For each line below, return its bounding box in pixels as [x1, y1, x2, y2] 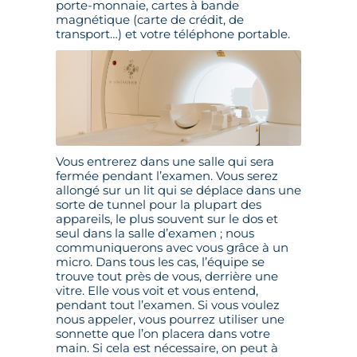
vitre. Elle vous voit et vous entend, [56, 283, 258, 299]
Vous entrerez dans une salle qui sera [56, 154, 274, 170]
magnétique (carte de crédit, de [56, 12, 244, 28]
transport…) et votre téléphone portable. [56, 26, 290, 42]
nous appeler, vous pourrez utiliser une [56, 312, 284, 328]
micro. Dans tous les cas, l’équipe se [56, 254, 265, 270]
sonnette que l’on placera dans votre [56, 326, 270, 342]
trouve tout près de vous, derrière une [56, 269, 278, 284]
